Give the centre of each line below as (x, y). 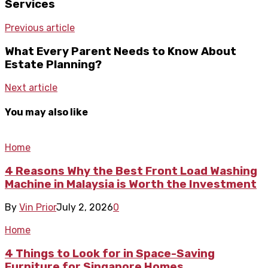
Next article (31, 88)
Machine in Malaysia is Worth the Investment (131, 184)
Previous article (40, 28)
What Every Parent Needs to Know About (121, 51)
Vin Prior (38, 208)
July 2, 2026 (85, 208)
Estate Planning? (53, 64)
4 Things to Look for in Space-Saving (110, 254)
